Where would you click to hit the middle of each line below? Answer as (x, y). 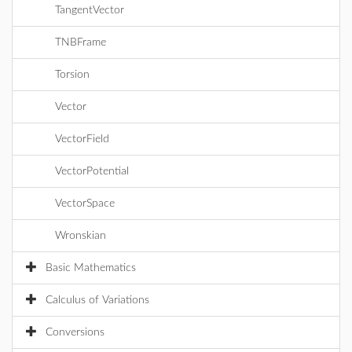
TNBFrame (81, 42)
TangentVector (90, 10)
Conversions (75, 332)
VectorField (82, 139)
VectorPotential (92, 171)
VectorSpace (85, 203)
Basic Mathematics (91, 268)
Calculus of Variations (97, 300)
